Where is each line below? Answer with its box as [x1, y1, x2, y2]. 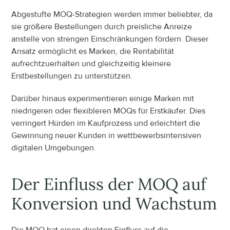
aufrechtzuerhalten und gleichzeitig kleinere [11, 58, 171, 69]
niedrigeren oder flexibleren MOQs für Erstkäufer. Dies [11, 105, 206, 116]
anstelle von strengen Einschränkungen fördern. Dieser [11, 33, 209, 44]
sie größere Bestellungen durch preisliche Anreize [11, 21, 193, 32]
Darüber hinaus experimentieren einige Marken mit [11, 93, 195, 104]
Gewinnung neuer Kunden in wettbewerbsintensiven [11, 130, 202, 141]
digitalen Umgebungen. [11, 142, 97, 153]
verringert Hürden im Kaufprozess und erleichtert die [11, 118, 201, 128]
